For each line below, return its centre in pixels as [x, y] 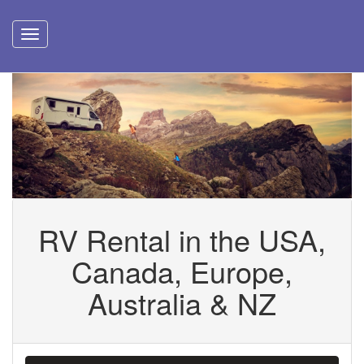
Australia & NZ [182, 303]
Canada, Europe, [182, 271]
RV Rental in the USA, [182, 239]
